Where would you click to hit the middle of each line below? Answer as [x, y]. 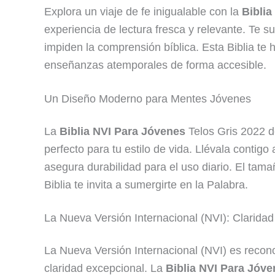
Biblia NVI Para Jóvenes [122, 131]
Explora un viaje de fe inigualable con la [143, 12]
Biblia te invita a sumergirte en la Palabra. [146, 184]
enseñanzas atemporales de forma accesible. [155, 65]
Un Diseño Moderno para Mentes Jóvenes [148, 99]
